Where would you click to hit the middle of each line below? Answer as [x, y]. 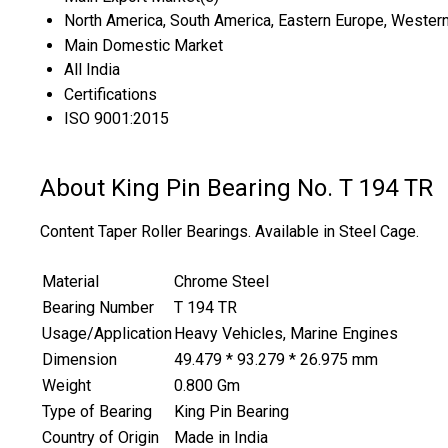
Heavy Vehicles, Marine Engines [286, 334]
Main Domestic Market [143, 46]
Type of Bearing [97, 412]
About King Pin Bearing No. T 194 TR [236, 188]
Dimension [79, 360]
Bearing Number [98, 308]
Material [70, 282]
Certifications [110, 95]
